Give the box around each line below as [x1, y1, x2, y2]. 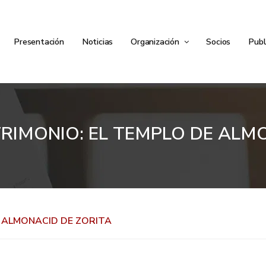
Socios [206, 36, 231, 47]
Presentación [14, 36, 64, 47]
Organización [131, 36, 182, 47]
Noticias [81, 36, 113, 47]
